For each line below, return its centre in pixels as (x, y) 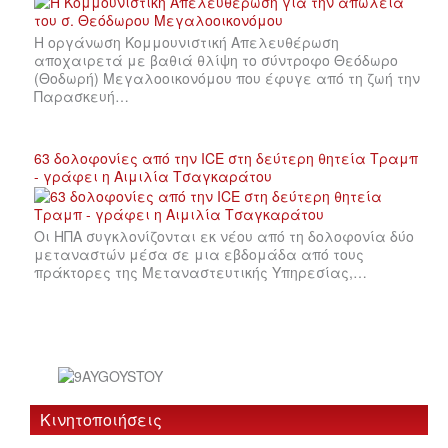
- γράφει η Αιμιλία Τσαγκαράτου (153, 175)
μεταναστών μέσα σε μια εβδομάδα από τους (199, 253)
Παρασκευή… (81, 95)
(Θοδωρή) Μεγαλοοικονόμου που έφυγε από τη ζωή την (227, 77)
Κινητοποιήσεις (101, 420)
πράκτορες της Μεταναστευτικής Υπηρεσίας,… (200, 271)
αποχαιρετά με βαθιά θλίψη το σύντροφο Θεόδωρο (216, 59)
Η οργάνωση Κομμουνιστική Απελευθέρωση (186, 41)
